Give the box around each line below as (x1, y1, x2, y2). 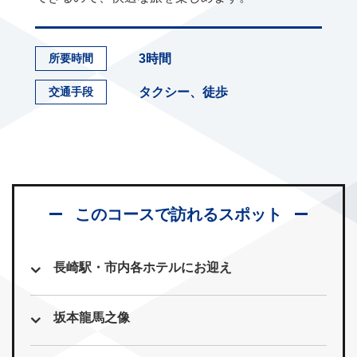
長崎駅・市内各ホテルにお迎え (53, 260, 232, 274)
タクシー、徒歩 (139, 84, 228, 99)
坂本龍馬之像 (53, 310, 130, 324)
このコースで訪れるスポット (75, 205, 282, 223)
